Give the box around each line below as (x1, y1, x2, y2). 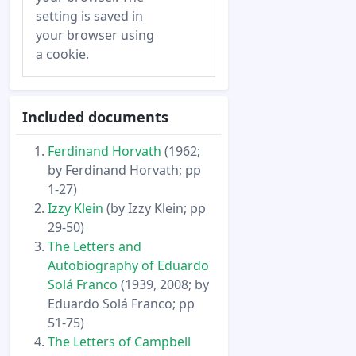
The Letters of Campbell (48, 333, 191, 351)
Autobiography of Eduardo (48, 257, 209, 275)
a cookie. (36, 45, 89, 63)
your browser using (36, 26, 154, 44)
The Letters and (48, 238, 141, 256)
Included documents (22, 107, 168, 126)
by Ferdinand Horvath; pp (48, 161, 201, 180)
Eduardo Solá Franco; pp (48, 295, 195, 313)
